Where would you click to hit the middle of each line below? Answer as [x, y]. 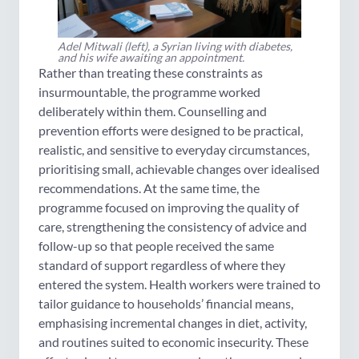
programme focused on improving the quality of [169, 208]
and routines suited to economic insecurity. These [173, 342]
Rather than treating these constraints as [151, 73]
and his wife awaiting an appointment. [151, 58]
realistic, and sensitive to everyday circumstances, [174, 150]
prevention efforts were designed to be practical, [171, 131]
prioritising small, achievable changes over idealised [179, 169]
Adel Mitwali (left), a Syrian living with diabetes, [175, 46]
